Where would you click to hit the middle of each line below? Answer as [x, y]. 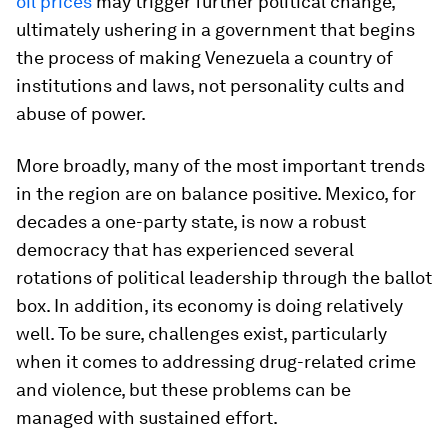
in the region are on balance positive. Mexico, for [216, 194]
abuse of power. [81, 114]
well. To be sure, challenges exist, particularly [201, 334]
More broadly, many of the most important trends [220, 166]
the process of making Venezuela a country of [204, 58]
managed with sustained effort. [147, 418]
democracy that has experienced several [185, 250]
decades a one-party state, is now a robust [191, 222]
